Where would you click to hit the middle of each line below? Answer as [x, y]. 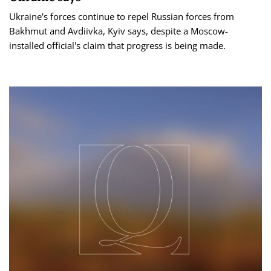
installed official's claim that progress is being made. [117, 45]
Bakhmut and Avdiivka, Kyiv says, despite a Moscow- [119, 31]
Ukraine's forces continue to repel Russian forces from [122, 16]
